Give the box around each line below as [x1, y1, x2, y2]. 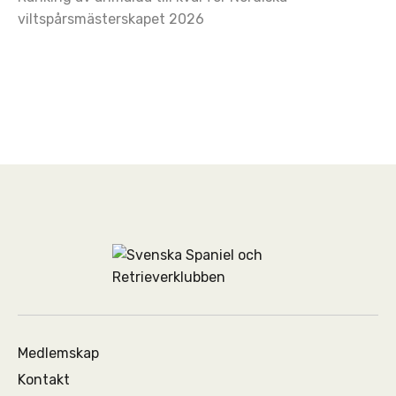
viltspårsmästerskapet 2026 [18, 10, 204, 27]
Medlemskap [18, 344, 99, 362]
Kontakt [18, 370, 70, 388]
